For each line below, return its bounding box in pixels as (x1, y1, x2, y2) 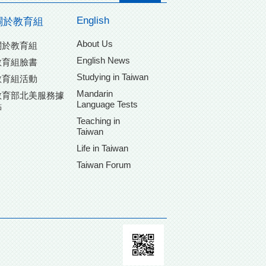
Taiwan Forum (77, 160, 132, 170)
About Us (77, 39, 113, 49)
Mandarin (77, 88, 113, 99)
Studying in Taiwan (77, 72, 149, 83)
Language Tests (77, 99, 138, 110)
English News (77, 55, 131, 66)
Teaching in (77, 116, 121, 126)
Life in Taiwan (77, 143, 129, 154)
